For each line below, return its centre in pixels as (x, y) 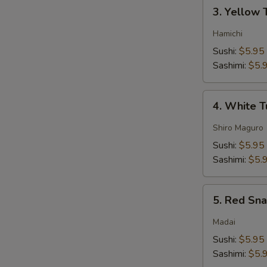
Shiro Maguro (238, 128)
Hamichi (228, 34)
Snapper (220, 220)
